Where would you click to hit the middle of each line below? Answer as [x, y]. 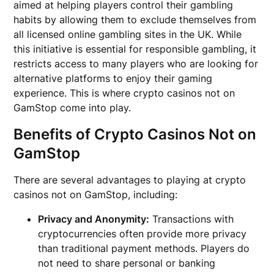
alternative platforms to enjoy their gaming [113, 78]
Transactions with [192, 219]
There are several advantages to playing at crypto [130, 180]
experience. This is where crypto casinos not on [124, 93]
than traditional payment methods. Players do [144, 248]
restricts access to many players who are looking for [136, 64]
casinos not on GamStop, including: [96, 194]
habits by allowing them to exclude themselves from [135, 20]
